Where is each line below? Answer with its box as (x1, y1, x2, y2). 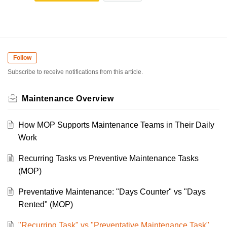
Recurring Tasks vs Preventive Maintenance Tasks (18, 154, 199, 163)
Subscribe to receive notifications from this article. (8, 68, 143, 76)
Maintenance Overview (22, 94, 113, 103)
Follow (13, 54, 31, 62)
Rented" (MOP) (18, 200, 73, 209)
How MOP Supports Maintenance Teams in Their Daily (18, 121, 214, 130)
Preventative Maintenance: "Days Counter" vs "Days (18, 187, 206, 197)
